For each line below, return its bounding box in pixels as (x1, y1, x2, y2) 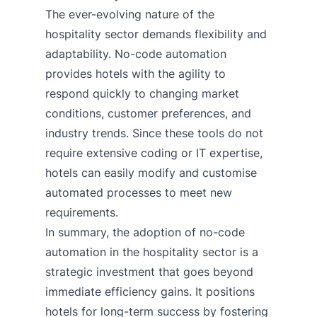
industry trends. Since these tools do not (45, 125, 263, 140)
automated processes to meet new (45, 185, 232, 200)
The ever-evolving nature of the (45, 6, 214, 21)
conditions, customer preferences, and (45, 105, 251, 120)
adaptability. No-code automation (45, 46, 226, 61)
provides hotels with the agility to (45, 66, 226, 81)
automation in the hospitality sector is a (45, 244, 258, 259)
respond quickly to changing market (45, 86, 239, 100)
